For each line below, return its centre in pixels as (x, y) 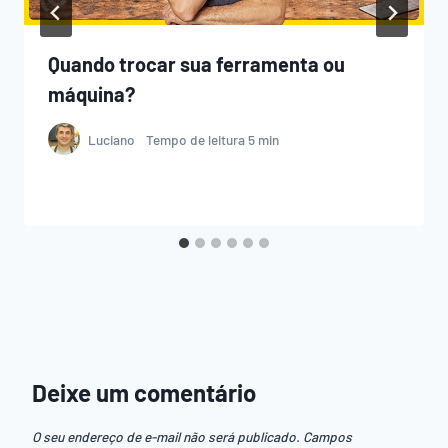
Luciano (111, 139)
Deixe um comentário (144, 393)
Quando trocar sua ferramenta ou (196, 64)
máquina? (91, 94)
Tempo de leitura (195, 139)
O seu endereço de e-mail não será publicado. (166, 437)
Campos (327, 437)
